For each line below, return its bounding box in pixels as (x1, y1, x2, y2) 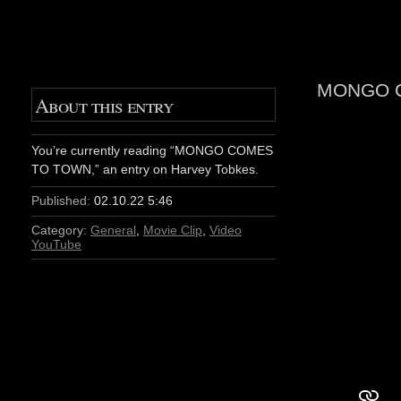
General (90, 222, 136, 237)
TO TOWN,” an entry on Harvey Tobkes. (31, 162, 259, 177)
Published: (31, 193, 90, 209)
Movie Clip (143, 222, 202, 237)
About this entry (35, 91, 174, 119)
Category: (31, 222, 87, 237)
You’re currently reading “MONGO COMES (31, 143, 273, 158)
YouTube (31, 236, 81, 252)
